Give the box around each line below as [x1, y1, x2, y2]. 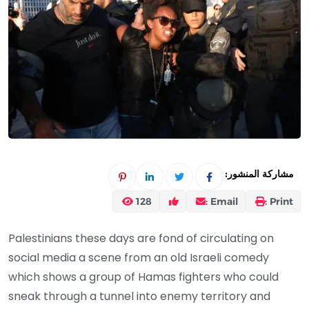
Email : [210, 195, 238, 208]
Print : [270, 195, 293, 208]
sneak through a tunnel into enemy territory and [8, 288, 270, 304]
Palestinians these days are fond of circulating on [8, 230, 274, 246]
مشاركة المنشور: [225, 170, 294, 179]
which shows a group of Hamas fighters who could [8, 268, 279, 285]
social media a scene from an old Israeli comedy [8, 249, 269, 266]
